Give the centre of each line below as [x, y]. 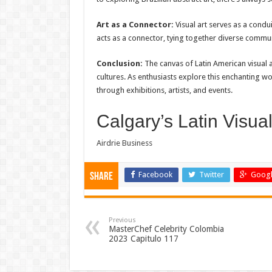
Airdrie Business [124, 143]
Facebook [155, 174]
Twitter [211, 174]
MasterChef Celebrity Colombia [166, 229]
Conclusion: [119, 63]
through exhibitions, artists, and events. [164, 90]
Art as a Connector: [135, 24]
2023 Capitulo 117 [143, 238]
